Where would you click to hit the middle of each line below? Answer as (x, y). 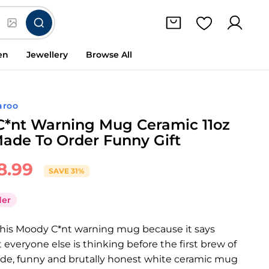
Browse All (109, 54)
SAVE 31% (67, 171)
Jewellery (47, 54)
